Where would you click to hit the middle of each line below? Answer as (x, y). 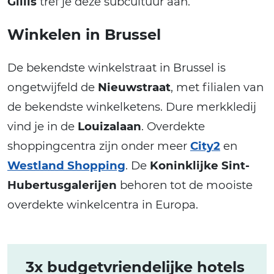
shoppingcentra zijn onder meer (99, 146)
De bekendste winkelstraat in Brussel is (117, 67)
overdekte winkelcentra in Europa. (103, 204)
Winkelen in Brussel (84, 34)
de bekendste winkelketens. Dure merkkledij (132, 106)
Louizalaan (109, 126)
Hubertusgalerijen (62, 185)
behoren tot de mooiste (185, 185)
